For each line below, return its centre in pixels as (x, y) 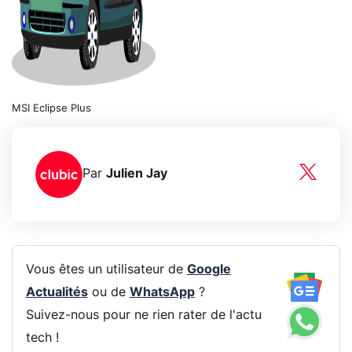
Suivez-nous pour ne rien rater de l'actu (143, 315)
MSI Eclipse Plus (51, 108)
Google (209, 270)
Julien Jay (137, 174)
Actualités (57, 293)
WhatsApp (162, 293)
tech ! (42, 338)
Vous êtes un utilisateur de (106, 270)
